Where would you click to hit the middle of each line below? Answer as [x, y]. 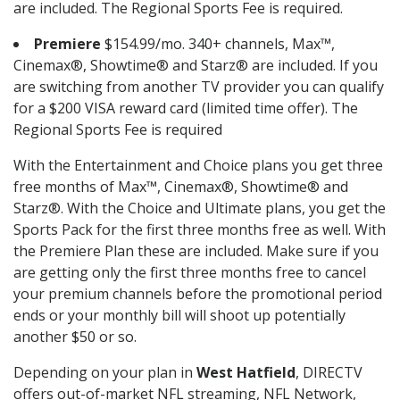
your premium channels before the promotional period [198, 294]
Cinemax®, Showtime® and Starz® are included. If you [196, 66]
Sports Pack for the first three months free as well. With [200, 230]
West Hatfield [246, 373]
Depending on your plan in [105, 373]
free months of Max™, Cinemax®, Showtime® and [181, 187]
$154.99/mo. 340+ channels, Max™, [220, 44]
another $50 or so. [75, 337]
